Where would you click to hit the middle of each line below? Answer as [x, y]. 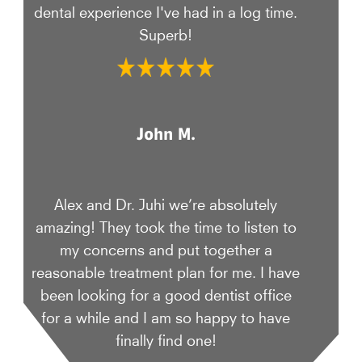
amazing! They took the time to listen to [166, 226]
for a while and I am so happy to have [166, 317]
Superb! [166, 33]
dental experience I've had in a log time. [166, 11]
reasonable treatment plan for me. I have [166, 271]
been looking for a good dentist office [166, 294]
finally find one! [166, 339]
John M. [166, 134]
